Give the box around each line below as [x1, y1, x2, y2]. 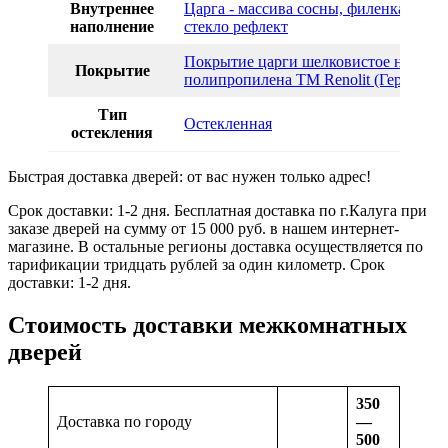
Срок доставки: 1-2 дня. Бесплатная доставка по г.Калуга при [8, 202, 427, 220]
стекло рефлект [184, 18, 288, 36]
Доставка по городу [57, 413, 192, 431]
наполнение [70, 18, 154, 36]
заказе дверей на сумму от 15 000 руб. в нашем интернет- [8, 220, 399, 238]
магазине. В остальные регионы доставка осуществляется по [8, 238, 423, 256]
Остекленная [184, 115, 272, 133]
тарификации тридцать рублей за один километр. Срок [8, 256, 385, 274]
